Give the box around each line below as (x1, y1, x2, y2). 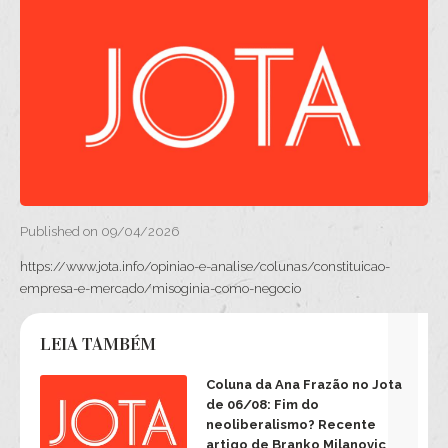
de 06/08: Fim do (205, 396, 319, 412)
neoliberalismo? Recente (205, 416, 376, 432)
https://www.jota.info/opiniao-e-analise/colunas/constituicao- (20, 258, 390, 274)
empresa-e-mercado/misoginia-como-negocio (20, 280, 301, 296)
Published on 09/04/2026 (20, 223, 179, 239)
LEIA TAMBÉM (40, 332, 156, 355)
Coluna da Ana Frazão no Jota (205, 376, 402, 392)
